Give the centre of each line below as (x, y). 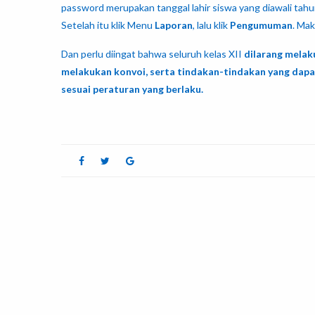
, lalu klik (211, 25)
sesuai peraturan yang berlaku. (132, 89)
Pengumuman (261, 25)
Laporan (174, 25)
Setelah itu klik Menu (108, 25)
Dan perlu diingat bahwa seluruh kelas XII (153, 54)
